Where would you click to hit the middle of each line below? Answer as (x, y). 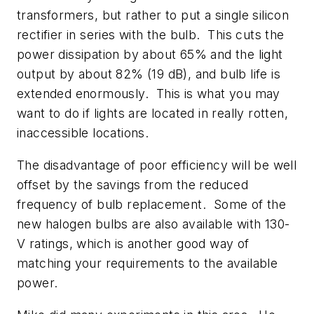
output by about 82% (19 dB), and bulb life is (149, 74)
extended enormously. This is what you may (149, 94)
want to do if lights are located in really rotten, (152, 114)
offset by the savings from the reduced (133, 184)
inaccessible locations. (83, 133)
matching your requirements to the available (148, 263)
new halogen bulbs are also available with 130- (153, 224)
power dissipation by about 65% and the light (150, 55)
